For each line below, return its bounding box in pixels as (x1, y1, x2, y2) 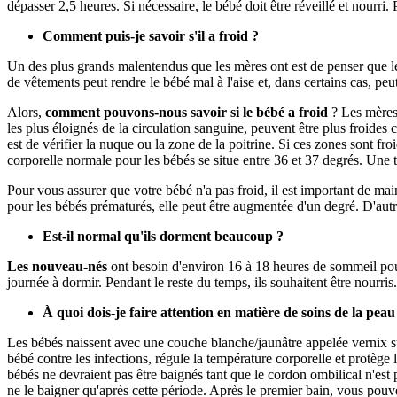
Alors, (7, 104, 45, 120)
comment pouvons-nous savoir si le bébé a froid (45, 104, 328, 120)
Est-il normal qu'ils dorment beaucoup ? (43, 228, 284, 244)
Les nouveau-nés (7, 258, 107, 274)
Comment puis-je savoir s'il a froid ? (43, 27, 259, 43)
